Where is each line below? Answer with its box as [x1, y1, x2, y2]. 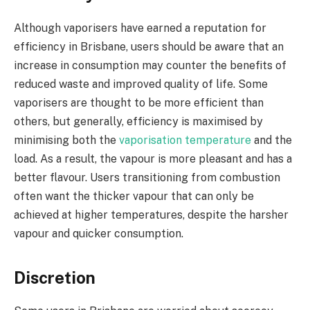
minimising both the [14, 134, 119, 147]
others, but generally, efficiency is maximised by [14, 115, 263, 129]
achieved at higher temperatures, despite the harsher [14, 208, 289, 222]
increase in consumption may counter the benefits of [14, 59, 286, 73]
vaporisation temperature [119, 134, 251, 147]
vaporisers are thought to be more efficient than [14, 96, 264, 110]
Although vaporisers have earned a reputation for [14, 21, 266, 35]
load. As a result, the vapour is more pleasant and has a [14, 152, 292, 166]
